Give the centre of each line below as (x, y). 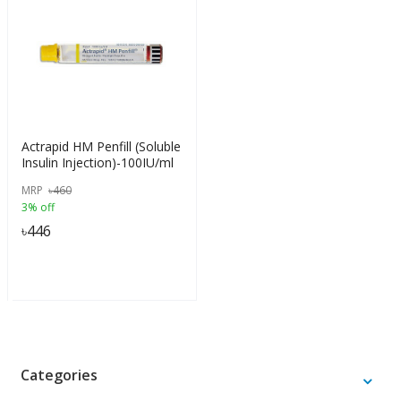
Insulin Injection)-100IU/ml (98, 162)
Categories (59, 375)
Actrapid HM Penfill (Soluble (101, 146)
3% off (38, 208)
